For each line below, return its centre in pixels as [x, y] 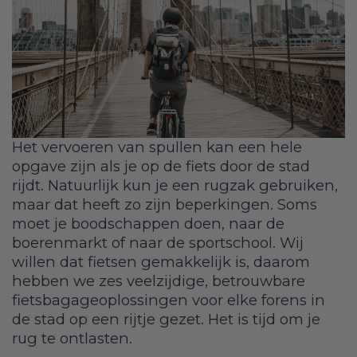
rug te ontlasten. [78, 338]
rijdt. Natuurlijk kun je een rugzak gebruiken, [175, 185]
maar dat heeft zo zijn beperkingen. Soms [165, 204]
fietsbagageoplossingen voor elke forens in [169, 300]
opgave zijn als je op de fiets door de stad [161, 166]
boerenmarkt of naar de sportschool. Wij [158, 242]
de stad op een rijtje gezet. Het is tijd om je [166, 319]
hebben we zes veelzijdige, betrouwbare [159, 280]
